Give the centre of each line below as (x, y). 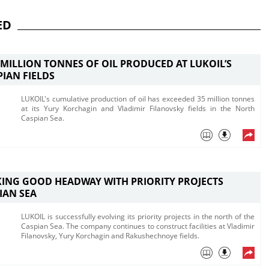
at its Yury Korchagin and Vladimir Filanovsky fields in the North (138, 108)
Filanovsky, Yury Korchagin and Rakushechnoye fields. (110, 236)
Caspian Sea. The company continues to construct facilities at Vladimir (138, 226)
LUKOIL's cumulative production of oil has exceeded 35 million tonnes (138, 99)
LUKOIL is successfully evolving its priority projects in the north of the (138, 216)
